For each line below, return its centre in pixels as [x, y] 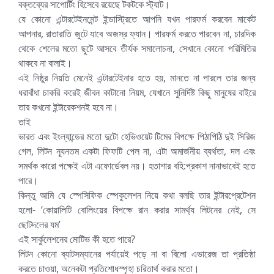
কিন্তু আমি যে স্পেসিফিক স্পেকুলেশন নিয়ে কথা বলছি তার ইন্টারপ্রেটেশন [137, 195]
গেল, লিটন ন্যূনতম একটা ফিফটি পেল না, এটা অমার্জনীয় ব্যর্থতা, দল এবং [137, 151]
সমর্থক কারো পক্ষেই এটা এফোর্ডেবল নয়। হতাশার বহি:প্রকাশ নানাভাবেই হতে [137, 165]
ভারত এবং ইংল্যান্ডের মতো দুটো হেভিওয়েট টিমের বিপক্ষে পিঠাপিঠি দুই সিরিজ [137, 136]
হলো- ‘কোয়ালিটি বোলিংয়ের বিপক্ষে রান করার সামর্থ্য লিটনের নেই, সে [137, 209]
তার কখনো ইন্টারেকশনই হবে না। [68, 107]
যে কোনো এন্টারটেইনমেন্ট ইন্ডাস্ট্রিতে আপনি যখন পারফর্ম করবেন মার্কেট [137, 19]
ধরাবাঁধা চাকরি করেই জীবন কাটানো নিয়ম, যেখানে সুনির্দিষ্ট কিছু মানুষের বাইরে [137, 92]
